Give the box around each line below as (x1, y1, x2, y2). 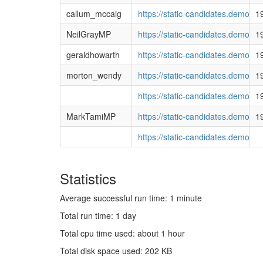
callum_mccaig (66, 7, 122, 19)
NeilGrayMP (66, 28, 111, 40)
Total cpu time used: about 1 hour (60, 227, 185, 239)
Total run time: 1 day (60, 209, 136, 221)
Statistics (60, 167, 116, 188)
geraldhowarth (66, 48, 120, 60)
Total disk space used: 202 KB (60, 244, 172, 257)
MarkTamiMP (66, 110, 116, 122)
